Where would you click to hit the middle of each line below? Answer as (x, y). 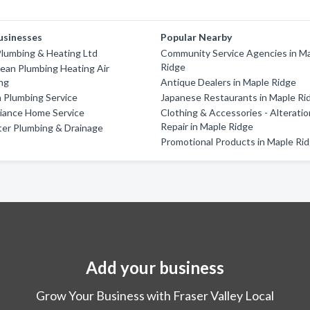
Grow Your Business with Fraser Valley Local (155, 295)
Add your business (155, 267)
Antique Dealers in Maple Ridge (229, 82)
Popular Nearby (197, 37)
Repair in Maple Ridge (207, 126)
